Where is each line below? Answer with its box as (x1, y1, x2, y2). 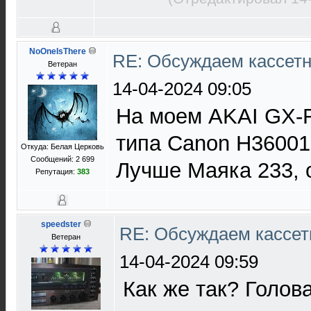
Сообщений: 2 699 (31, 155, 94, 163)
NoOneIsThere (28, 47, 86, 56)
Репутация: (35, 167, 77, 176)
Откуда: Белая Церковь (21, 142, 104, 151)
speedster (40, 219, 81, 229)
